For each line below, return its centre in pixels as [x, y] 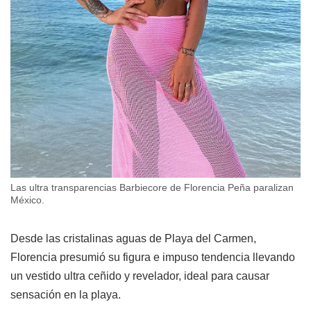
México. [27, 200]
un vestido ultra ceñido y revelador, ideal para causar [140, 276]
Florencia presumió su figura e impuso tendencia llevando [153, 257]
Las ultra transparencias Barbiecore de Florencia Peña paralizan [152, 187]
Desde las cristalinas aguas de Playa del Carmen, [133, 238]
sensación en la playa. [66, 294]
